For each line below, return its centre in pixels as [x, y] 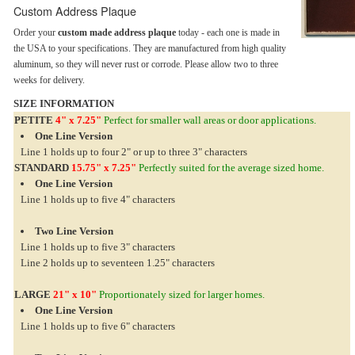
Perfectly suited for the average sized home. [230, 168]
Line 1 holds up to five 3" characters [98, 247]
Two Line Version [74, 231]
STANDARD [42, 168]
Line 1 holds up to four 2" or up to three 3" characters [134, 152]
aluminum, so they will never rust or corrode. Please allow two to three [146, 64]
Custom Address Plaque [75, 11]
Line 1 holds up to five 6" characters [98, 326]
